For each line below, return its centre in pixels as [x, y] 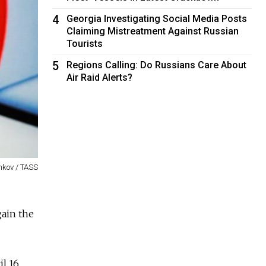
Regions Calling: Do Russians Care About [157, 65]
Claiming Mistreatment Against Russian [153, 31]
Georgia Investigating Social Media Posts [157, 18]
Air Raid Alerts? [100, 77]
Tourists [85, 43]
